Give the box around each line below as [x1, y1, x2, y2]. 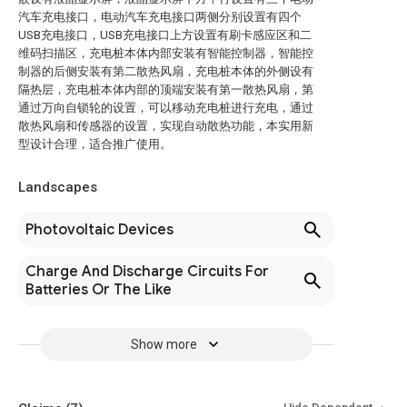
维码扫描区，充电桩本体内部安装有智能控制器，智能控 [18, 46, 313, 60]
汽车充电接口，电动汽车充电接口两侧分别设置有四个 [18, 10, 302, 24]
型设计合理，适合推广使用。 [18, 137, 172, 151]
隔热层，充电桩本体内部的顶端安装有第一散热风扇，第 [18, 83, 313, 96]
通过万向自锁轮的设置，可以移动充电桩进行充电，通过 [18, 101, 313, 114]
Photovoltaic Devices [25, 221, 174, 239]
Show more [130, 337, 197, 352]
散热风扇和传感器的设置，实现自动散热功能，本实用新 [18, 119, 313, 133]
